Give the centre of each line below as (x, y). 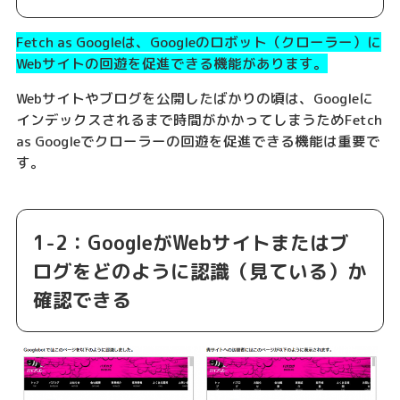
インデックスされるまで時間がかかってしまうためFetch (199, 119)
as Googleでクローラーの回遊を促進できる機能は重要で (198, 141)
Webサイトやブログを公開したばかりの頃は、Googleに (194, 98)
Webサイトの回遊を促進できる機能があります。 (171, 63)
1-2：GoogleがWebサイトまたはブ (191, 243)
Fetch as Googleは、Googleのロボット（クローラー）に (198, 42)
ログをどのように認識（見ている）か (200, 272)
